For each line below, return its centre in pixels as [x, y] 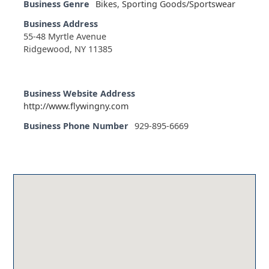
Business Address [61, 24]
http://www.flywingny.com [76, 106]
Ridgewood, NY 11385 [68, 49]
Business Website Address [80, 94]
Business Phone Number [76, 126]
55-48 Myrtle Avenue [65, 37]
